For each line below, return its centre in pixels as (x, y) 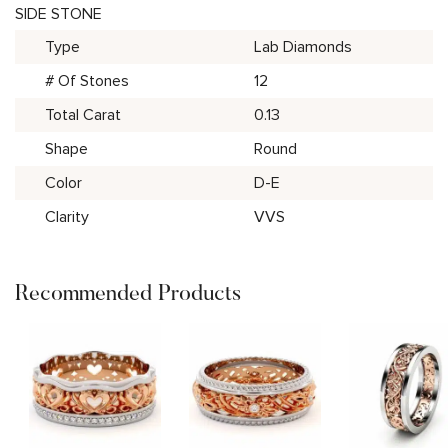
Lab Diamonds (303, 46)
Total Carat (83, 114)
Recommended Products (128, 292)
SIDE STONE (58, 13)
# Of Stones (87, 80)
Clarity (67, 216)
